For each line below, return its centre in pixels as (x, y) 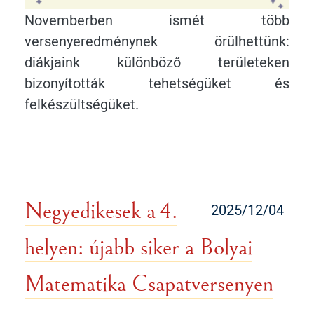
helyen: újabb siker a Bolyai (138, 248)
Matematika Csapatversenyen (149, 284)
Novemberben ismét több (157, 20)
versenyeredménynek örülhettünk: (157, 41)
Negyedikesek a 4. (101, 211)
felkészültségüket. (81, 104)
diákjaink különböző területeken (157, 62)
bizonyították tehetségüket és (157, 83)
